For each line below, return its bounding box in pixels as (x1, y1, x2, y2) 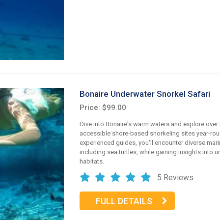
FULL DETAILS (95, 195, 152, 206)
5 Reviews (157, 173, 193, 183)
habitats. (80, 158, 104, 165)
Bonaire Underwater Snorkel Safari (80, 88, 210, 99)
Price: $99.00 (80, 103, 126, 112)
